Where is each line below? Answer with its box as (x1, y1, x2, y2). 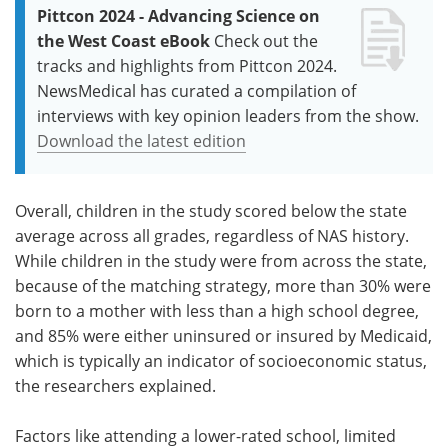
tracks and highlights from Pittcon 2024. (37, 54, 337, 77)
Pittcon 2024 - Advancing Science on (37, 4, 320, 27)
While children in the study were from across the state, (15, 249, 427, 272)
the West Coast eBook (37, 29, 210, 52)
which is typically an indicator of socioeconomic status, (15, 349, 427, 372)
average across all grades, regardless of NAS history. (15, 224, 409, 247)
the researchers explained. (15, 374, 216, 397)
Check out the (214, 29, 318, 52)
